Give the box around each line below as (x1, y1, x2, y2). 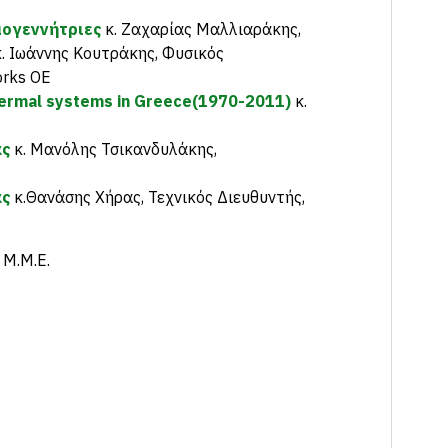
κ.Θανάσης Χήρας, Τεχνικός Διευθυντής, (14, 187, 305, 207)
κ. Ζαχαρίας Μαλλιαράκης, (101, 19, 301, 39)
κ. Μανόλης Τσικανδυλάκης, (10, 139, 217, 159)
